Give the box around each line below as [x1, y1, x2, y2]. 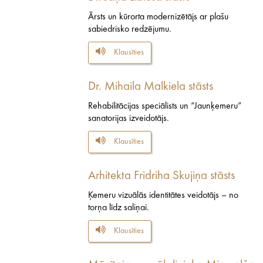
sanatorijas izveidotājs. [88, 113, 169, 123]
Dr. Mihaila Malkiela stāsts [88, 80, 213, 93]
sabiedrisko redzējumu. [88, 24, 171, 34]
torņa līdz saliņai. [88, 203, 149, 213]
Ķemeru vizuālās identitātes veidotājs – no [88, 190, 238, 200]
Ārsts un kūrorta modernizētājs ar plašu [88, 12, 228, 22]
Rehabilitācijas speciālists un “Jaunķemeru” [88, 101, 242, 111]
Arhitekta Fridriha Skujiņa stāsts [88, 169, 235, 182]
